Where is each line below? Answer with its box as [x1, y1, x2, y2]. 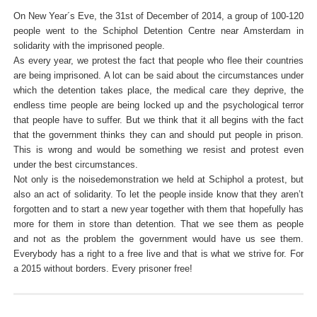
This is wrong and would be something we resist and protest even [13, 144, 304, 155]
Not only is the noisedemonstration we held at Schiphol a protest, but [13, 174, 304, 185]
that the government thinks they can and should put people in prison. [13, 129, 304, 140]
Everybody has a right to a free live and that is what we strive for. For [13, 248, 304, 259]
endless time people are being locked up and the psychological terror [13, 100, 304, 110]
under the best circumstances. [13, 159, 138, 170]
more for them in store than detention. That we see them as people [13, 219, 304, 229]
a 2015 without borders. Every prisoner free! [13, 263, 192, 274]
